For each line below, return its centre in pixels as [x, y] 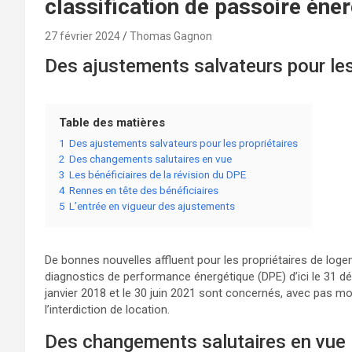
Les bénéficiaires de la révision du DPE [158, 174]
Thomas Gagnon [171, 36]
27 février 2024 [82, 36]
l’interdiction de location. [107, 309]
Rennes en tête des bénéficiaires [144, 190]
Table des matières [112, 122]
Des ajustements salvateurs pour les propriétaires [183, 143]
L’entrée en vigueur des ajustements [152, 205]
